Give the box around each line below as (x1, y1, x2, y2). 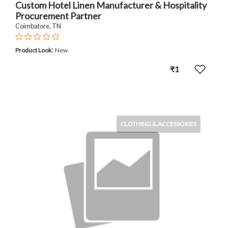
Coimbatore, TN (15, 21, 61, 30)
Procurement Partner (15, 10, 101, 21)
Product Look (15, 46, 51, 54)
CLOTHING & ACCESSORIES (121, 120, 196, 128)
